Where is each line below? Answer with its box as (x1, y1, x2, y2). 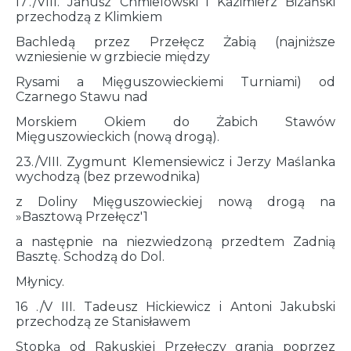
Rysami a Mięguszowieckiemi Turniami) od (16, 74, 335, 90)
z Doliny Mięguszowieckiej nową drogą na (16, 194, 335, 210)
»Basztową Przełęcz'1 (16, 209, 148, 225)
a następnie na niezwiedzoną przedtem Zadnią (16, 234, 335, 250)
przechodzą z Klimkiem (16, 9, 162, 25)
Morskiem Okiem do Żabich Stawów (16, 114, 335, 130)
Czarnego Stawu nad (16, 89, 148, 105)
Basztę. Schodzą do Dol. (16, 249, 165, 265)
